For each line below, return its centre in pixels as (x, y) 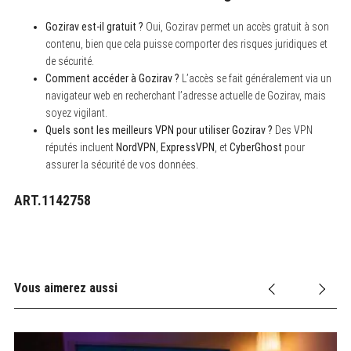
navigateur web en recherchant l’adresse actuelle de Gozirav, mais (185, 95)
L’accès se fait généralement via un (255, 78)
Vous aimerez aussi (65, 288)
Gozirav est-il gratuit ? (94, 26)
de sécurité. (69, 61)
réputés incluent (80, 147)
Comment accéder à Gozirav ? (112, 78)
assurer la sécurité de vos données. (121, 164)
